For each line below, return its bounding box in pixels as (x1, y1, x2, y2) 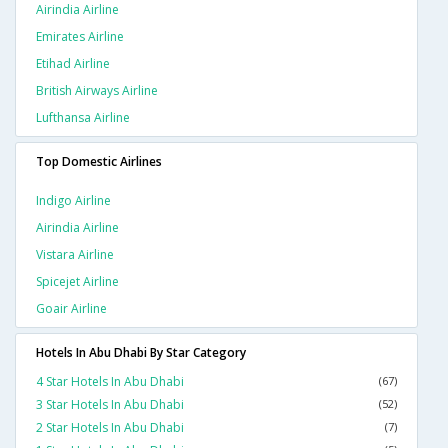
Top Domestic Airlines (36, 153, 162, 171)
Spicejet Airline (36, 273, 119, 291)
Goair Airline (36, 300, 107, 318)
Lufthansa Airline (36, 109, 130, 127)
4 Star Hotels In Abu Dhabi (36, 373, 184, 391)
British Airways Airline (36, 82, 158, 100)
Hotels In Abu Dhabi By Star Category (36, 344, 246, 362)
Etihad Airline (36, 55, 110, 73)
